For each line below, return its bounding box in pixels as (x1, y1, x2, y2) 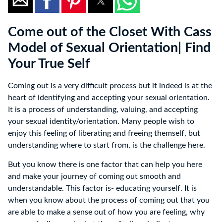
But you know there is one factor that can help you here (8, 161, 202, 169)
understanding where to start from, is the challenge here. (8, 141, 205, 150)
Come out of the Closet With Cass (8, 25, 212, 39)
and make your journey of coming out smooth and (8, 172, 181, 181)
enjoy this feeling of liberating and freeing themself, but (8, 129, 200, 138)
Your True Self (8, 57, 90, 71)
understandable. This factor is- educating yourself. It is (8, 184, 197, 193)
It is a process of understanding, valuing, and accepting (8, 106, 198, 114)
